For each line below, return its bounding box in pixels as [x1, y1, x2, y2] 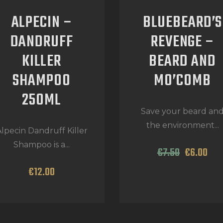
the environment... [146, 120, 219, 130]
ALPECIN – [11, 10, 72, 35]
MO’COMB [154, 68, 211, 94]
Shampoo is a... [13, 140, 70, 150]
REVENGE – [151, 29, 214, 55]
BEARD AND [149, 49, 216, 74]
